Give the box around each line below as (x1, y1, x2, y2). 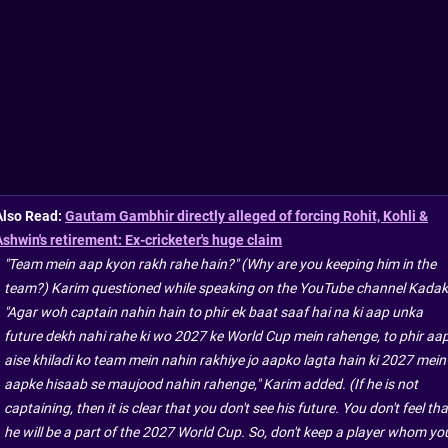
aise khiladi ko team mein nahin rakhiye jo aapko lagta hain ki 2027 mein (4, 351, 446, 368)
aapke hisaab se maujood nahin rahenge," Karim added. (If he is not (4, 375, 418, 392)
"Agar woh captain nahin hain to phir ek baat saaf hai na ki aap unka (4, 303, 423, 320)
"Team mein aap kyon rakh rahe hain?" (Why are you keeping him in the (4, 255, 436, 272)
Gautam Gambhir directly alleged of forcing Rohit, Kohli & (65, 207, 428, 224)
